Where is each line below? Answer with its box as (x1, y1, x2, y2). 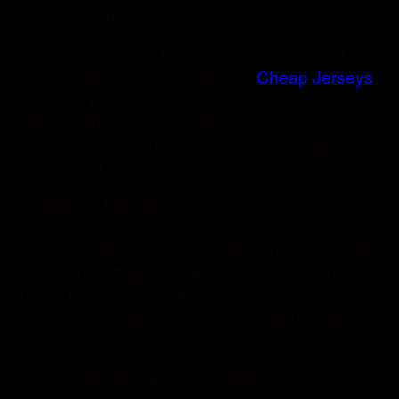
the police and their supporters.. (7, 326, 248, 351)
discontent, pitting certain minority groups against (7, 304, 380, 329)
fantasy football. (7, 3, 127, 28)
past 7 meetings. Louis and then (7, 64, 256, 89)
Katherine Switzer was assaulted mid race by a (7, 365, 364, 390)
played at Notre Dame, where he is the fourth (7, 86, 349, 111)
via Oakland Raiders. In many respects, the (7, 192, 337, 217)
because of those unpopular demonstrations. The (7, 237, 384, 262)
